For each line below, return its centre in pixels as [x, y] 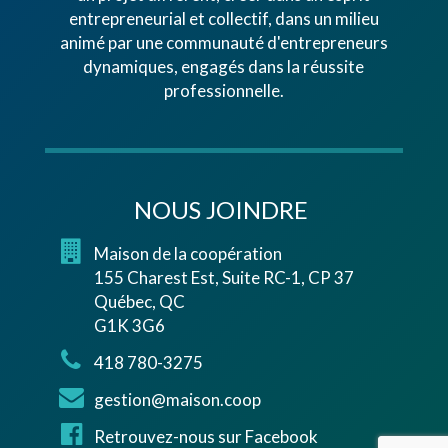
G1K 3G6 [129, 326]
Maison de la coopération [187, 254]
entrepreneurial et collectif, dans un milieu [223, 19]
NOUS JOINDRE [220, 209]
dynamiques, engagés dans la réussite [224, 67]
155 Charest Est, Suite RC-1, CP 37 [223, 278]
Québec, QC [139, 302]
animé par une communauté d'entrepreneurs [223, 43]
